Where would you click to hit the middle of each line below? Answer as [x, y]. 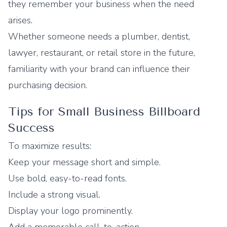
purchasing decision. [48, 85]
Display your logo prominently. [70, 211]
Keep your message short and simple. [84, 162]
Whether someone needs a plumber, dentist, [99, 36]
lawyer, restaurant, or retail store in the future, [102, 53]
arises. [20, 20]
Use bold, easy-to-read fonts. [67, 178]
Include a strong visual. [54, 195]
